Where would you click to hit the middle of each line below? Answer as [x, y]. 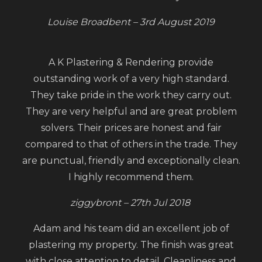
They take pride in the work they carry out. [131, 95]
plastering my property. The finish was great [131, 244]
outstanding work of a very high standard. [131, 78]
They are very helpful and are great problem [131, 111]
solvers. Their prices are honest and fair [131, 127]
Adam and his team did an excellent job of [131, 228]
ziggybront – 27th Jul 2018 [131, 202]
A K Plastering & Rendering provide [131, 62]
